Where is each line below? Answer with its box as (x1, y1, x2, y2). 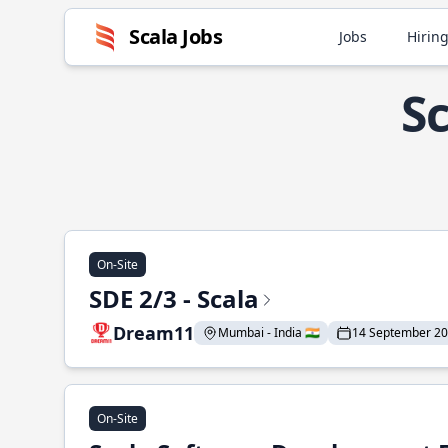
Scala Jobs (129, 23, 222, 50)
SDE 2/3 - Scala (89, 282, 259, 315)
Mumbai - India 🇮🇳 (218, 324, 320, 341)
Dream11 (113, 321, 194, 345)
